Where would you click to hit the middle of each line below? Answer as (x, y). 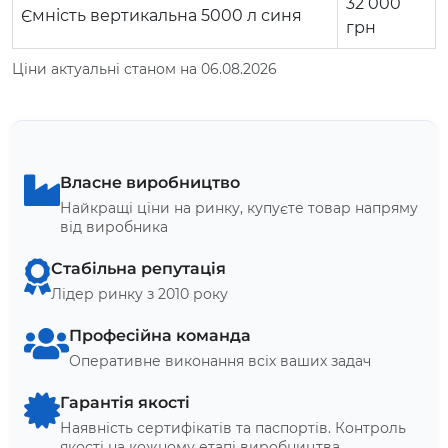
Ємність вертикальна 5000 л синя (161, 15)
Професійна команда (160, 335)
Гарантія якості (125, 402)
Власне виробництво (150, 182)
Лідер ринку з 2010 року (139, 293)
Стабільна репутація (138, 268)
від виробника (114, 226)
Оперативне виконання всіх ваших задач (220, 360)
